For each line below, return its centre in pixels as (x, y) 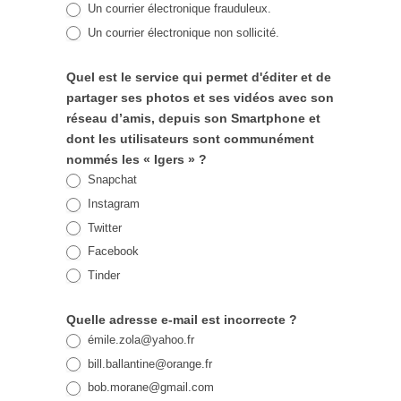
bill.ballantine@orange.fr (150, 363)
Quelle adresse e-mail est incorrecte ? (182, 320)
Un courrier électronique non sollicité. (182, 32)
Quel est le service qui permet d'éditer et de (199, 77)
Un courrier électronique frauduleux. (178, 9)
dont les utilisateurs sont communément (190, 139)
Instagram (112, 203)
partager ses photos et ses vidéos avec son (200, 98)
